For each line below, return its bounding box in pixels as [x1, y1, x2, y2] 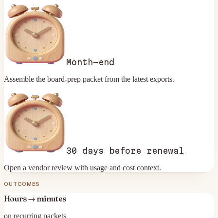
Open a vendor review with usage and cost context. [4, 163, 161, 172]
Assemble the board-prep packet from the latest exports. [4, 74, 174, 83]
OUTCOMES [4, 180, 40, 187]
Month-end [66, 57, 114, 67]
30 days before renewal [66, 145, 184, 155]
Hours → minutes [4, 194, 66, 204]
